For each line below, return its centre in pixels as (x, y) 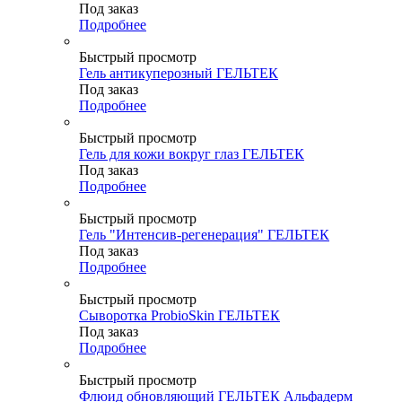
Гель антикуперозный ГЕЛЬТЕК (179, 73)
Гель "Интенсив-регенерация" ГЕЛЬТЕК (204, 234)
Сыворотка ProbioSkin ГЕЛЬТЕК (179, 315)
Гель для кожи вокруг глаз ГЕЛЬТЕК (192, 153)
